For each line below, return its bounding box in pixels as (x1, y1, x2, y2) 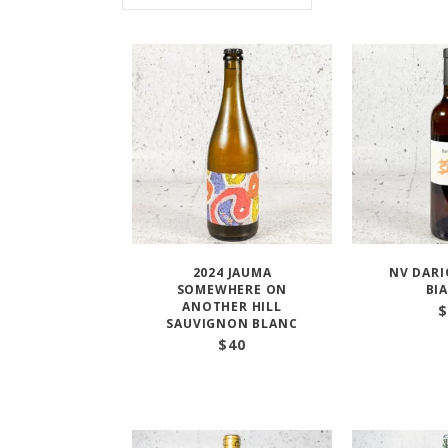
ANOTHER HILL (182, 298, 282, 315)
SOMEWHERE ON (176, 281, 288, 298)
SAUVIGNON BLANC (166, 315, 298, 332)
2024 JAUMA (192, 264, 272, 281)
